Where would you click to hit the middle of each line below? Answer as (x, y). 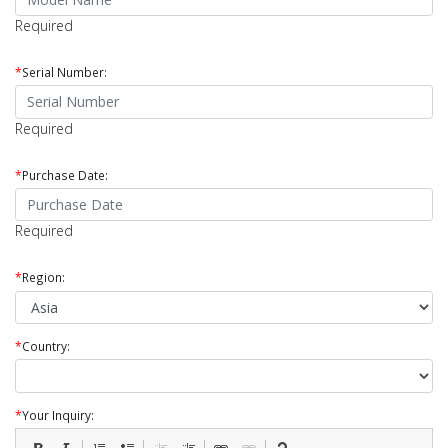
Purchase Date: (65, 174)
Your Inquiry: (58, 414)
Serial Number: (64, 72)
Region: (43, 277)
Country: (46, 346)
